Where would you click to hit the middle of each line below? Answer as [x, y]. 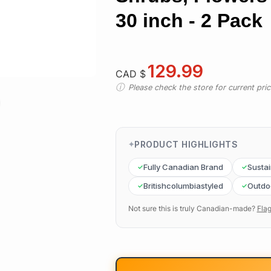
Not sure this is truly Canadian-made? [191, 208]
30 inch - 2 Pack [189, 21]
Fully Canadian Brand [183, 167]
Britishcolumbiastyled [183, 185]
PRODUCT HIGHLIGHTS [186, 144]
